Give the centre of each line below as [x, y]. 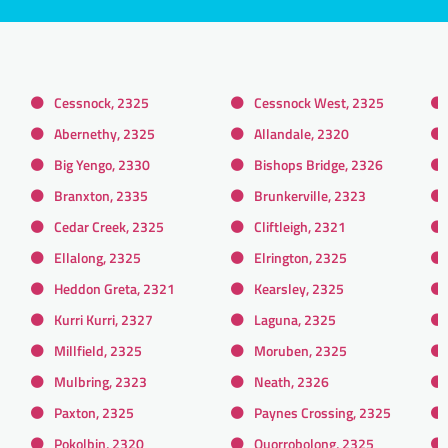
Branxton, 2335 [101, 195]
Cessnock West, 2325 [319, 102]
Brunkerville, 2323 [310, 195]
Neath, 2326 [291, 381]
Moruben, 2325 [300, 350]
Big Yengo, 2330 [102, 164]
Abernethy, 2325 [104, 133]
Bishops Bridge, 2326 [318, 164]
